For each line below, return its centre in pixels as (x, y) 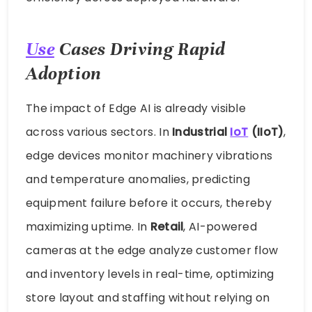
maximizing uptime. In (88, 226)
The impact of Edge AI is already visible (136, 108)
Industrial (201, 132)
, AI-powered (220, 226)
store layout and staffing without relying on (148, 297)
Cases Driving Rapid (140, 49)
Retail (167, 226)
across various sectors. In (99, 132)
